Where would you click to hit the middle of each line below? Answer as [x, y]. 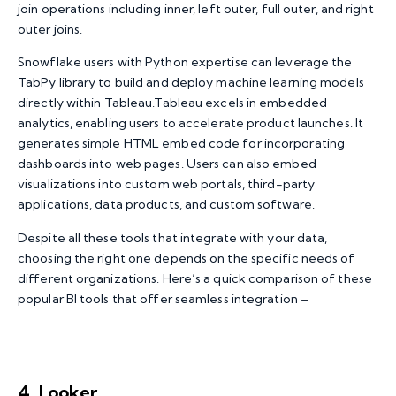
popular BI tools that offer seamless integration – [164, 298]
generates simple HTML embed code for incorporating [182, 144]
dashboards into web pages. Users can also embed [167, 164]
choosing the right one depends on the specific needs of [187, 258]
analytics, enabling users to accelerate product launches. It [191, 123]
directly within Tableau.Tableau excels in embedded [173, 103]
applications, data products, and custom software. [166, 205]
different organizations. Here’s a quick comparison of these [195, 278]
